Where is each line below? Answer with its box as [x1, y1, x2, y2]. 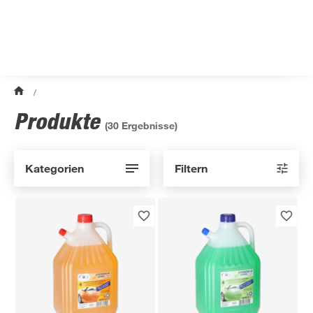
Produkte [14, 108, 105, 134]
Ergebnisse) [119, 119, 177, 131]
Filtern [175, 161, 208, 175]
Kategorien [25, 161, 84, 175]
